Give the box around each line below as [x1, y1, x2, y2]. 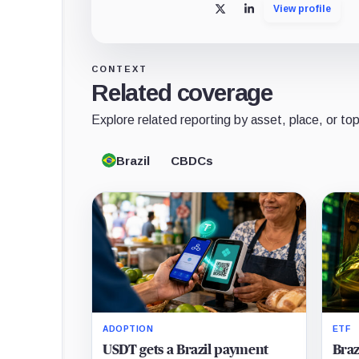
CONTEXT [91, 64, 147, 75]
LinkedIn [248, 7, 298, 21]
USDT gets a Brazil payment [103, 342, 268, 357]
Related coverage [91, 79, 273, 107]
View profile [273, 2, 332, 14]
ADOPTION [103, 324, 154, 333]
